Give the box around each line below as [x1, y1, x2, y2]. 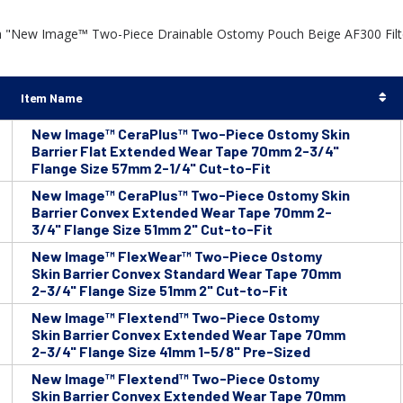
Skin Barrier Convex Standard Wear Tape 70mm [31, 264, 341, 282]
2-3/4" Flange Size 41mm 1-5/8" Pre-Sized [31, 343, 310, 361]
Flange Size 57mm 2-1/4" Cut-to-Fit [31, 159, 271, 177]
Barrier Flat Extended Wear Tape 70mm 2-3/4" [31, 142, 339, 160]
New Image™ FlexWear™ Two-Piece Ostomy [31, 247, 322, 265]
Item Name [21, 90, 82, 106]
